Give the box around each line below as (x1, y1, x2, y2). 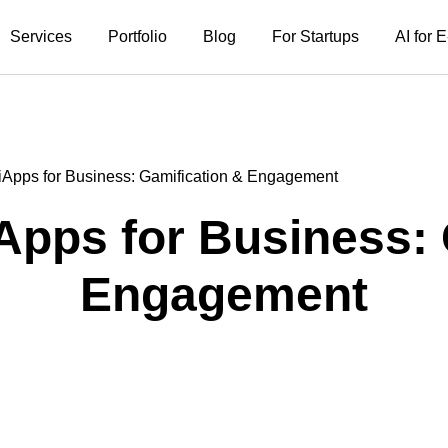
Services (10, 28, 72, 45)
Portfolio (108, 28, 167, 45)
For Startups (272, 28, 359, 45)
